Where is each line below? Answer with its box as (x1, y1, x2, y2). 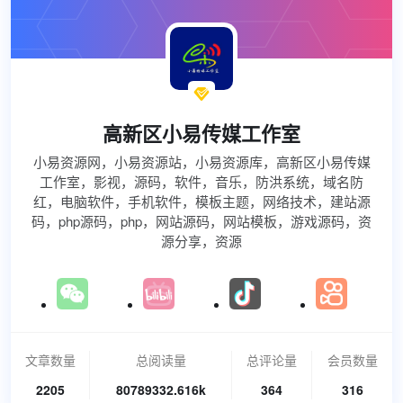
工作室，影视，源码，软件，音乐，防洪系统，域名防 (40, 172, 363, 191)
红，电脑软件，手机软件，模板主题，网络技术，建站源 (32, 192, 371, 210)
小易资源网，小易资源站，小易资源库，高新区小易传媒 (32, 152, 371, 171)
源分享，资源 (161, 231, 242, 250)
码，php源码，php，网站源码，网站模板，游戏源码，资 (31, 211, 372, 230)
